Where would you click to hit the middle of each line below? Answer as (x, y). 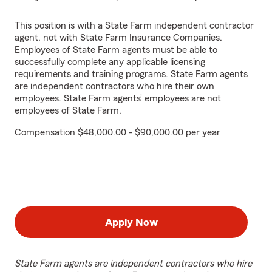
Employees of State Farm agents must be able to (116, 50)
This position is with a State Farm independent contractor (134, 25)
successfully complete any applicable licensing (110, 62)
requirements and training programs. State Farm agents (131, 74)
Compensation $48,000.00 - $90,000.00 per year (117, 132)
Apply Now (131, 222)
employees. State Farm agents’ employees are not (118, 98)
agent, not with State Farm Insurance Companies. (118, 38)
